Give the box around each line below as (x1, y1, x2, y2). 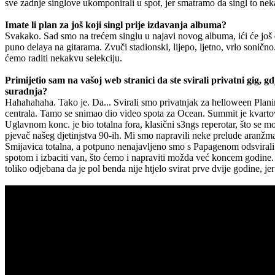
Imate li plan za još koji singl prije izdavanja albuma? (5, 19, 227, 30)
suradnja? (5, 85, 47, 96)
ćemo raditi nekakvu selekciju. (5, 52, 122, 63)
